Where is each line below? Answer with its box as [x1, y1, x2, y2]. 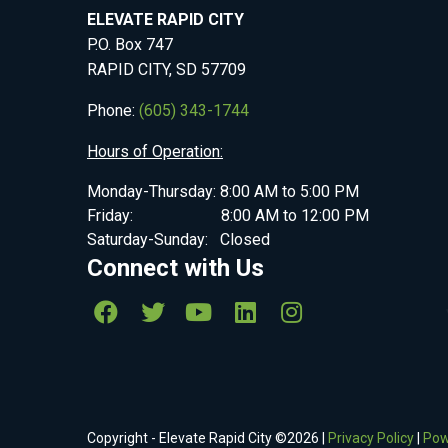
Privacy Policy [328, 429, 414, 446]
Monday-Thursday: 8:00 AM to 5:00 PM [87, 181, 359, 201]
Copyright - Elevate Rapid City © [87, 429, 287, 446]
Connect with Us [87, 253, 264, 282]
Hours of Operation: [87, 141, 223, 161]
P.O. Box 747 [87, 34, 173, 54]
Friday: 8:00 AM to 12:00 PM [87, 205, 369, 225]
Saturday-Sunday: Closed [87, 229, 270, 249]
